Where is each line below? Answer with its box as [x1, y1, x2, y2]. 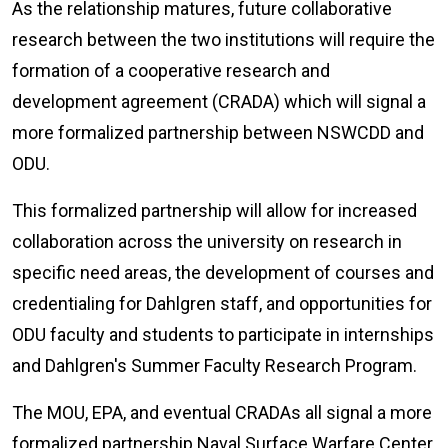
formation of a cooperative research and [12, 60, 330, 82]
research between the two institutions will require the [12, 29, 435, 51]
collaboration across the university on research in [12, 231, 402, 253]
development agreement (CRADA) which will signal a [12, 91, 426, 113]
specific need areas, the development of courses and [12, 262, 434, 284]
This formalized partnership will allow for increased [12, 200, 417, 222]
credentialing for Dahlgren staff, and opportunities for [12, 293, 432, 315]
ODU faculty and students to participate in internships [12, 324, 434, 346]
